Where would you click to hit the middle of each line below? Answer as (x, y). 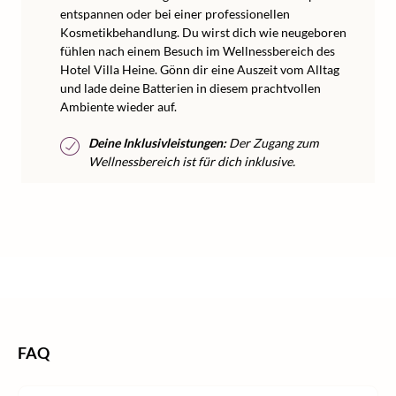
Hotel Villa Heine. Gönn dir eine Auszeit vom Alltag (200, 69)
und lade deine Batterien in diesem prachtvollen (190, 88)
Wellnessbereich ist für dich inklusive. (192, 161)
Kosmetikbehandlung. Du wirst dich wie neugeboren (203, 32)
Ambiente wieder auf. (118, 107)
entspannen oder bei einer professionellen (175, 14)
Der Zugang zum (272, 143)
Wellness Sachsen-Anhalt (80, 286)
